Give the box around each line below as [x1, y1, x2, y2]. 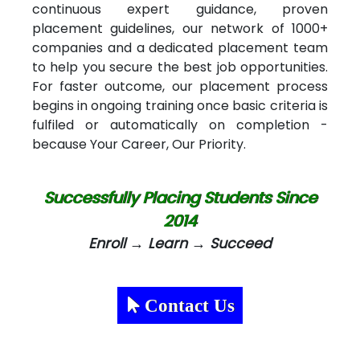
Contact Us [139, 294, 235, 316]
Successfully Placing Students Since [43, 186, 317, 209]
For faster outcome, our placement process [31, 76, 329, 96]
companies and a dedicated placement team [31, 38, 329, 57]
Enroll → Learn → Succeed [88, 233, 272, 253]
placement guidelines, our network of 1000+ [31, 18, 329, 38]
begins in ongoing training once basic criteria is [31, 96, 329, 115]
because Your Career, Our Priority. [31, 134, 246, 153]
